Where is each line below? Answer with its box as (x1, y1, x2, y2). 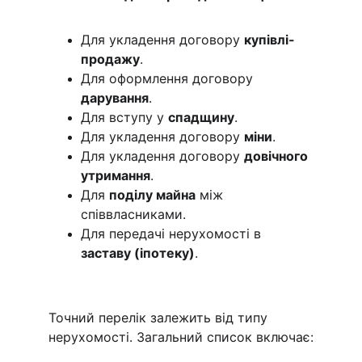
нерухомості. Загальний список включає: (48, 329, 314, 345)
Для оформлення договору (81, 70, 257, 86)
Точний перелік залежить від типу (48, 309, 271, 326)
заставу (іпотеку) (81, 245, 195, 261)
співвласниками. (81, 206, 186, 222)
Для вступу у (81, 109, 168, 125)
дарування (81, 90, 149, 106)
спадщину (168, 109, 234, 125)
